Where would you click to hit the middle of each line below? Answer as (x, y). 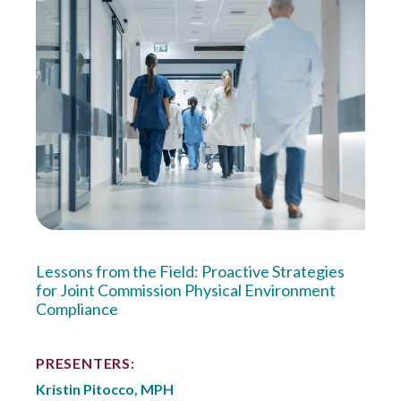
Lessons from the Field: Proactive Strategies (190, 272)
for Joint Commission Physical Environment (186, 290)
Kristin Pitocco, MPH (105, 389)
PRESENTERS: (85, 363)
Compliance (77, 309)
